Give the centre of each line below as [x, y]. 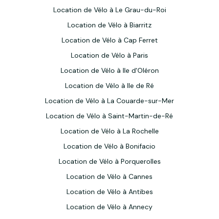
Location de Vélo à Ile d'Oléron [109, 70]
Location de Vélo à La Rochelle [109, 131]
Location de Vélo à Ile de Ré [109, 86]
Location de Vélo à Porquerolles [109, 161]
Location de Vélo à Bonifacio [109, 146]
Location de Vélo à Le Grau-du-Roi [109, 10]
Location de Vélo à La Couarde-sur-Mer [109, 101]
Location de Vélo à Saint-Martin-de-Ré [109, 116]
